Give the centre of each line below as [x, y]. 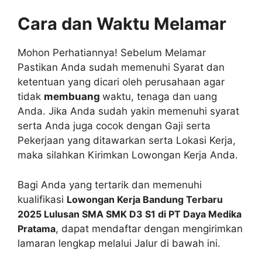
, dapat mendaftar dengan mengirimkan [149, 228]
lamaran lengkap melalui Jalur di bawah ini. [119, 243]
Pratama [37, 228]
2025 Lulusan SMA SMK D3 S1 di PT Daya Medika [130, 214]
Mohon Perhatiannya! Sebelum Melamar [112, 53]
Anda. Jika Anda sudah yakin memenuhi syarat [128, 111]
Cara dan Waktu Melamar [122, 24]
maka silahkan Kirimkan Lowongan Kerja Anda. [128, 155]
